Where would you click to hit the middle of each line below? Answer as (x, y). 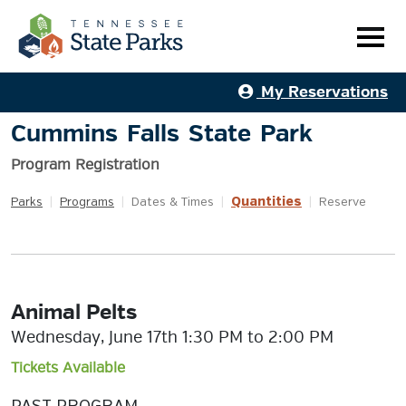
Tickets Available (68, 368)
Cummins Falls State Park (162, 134)
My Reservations (322, 92)
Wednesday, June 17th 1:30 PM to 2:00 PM (172, 337)
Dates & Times (173, 203)
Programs (87, 203)
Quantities (266, 202)
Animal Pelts (74, 312)
